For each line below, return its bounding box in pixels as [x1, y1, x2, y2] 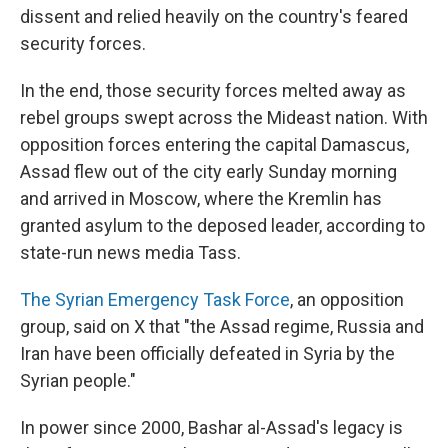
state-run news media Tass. [20, 242, 241, 263]
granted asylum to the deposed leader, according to [20, 215, 425, 236]
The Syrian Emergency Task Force [20, 289, 290, 310]
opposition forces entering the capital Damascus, [20, 134, 409, 155]
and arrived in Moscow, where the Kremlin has [20, 188, 382, 209]
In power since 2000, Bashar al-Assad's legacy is [20, 417, 403, 438]
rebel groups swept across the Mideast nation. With [20, 107, 428, 128]
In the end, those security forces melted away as [20, 80, 406, 101]
